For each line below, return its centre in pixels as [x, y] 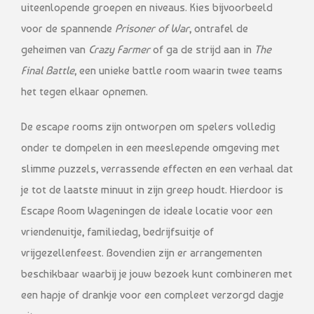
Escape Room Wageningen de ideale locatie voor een [147, 210]
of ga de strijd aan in [202, 49]
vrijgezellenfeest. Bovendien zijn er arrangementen [142, 252]
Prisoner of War [152, 28]
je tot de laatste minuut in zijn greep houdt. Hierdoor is [152, 189]
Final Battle [48, 70]
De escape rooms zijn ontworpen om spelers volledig [148, 126]
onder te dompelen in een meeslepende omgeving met [150, 147]
